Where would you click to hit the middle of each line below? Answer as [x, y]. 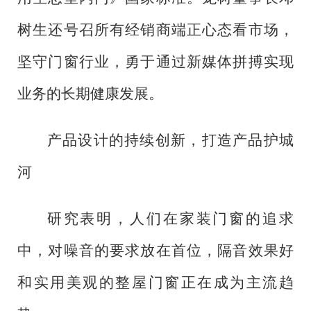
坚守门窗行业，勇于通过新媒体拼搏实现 [155, 62]
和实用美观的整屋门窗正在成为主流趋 [155, 282]
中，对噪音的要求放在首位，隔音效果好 [155, 250]
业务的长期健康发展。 [90, 94]
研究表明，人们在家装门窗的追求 [170, 218]
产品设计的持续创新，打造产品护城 [170, 140]
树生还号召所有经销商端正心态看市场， [155, 30]
